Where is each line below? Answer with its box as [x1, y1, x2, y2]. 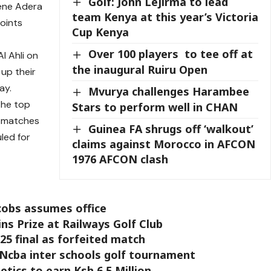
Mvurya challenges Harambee [88, 83, 250, 99]
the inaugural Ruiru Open [72, 62, 208, 77]
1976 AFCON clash [72, 152, 169, 167]
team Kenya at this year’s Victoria [72, 10, 259, 25]
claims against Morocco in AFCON [72, 137, 256, 152]
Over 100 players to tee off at [88, 47, 253, 62]
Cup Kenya [72, 25, 129, 40]
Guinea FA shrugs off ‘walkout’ [88, 121, 254, 136]
